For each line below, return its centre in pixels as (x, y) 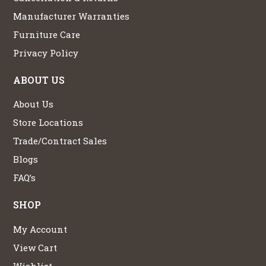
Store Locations (48, 123)
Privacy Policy (46, 53)
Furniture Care (47, 34)
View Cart (35, 248)
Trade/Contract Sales (60, 141)
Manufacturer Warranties (72, 16)
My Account (40, 229)
